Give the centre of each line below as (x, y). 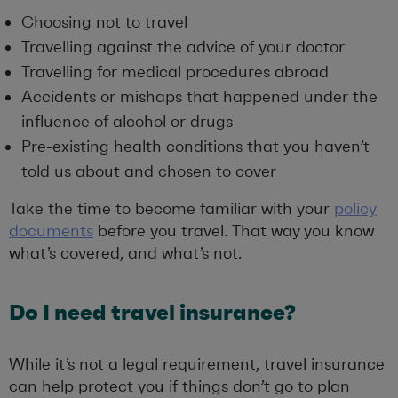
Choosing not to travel (104, 23)
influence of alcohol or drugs (127, 122)
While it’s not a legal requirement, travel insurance (197, 365)
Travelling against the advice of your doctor (183, 48)
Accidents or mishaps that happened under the (199, 97)
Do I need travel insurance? (152, 313)
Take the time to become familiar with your (171, 209)
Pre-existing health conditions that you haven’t (195, 147)
